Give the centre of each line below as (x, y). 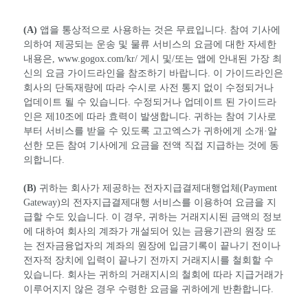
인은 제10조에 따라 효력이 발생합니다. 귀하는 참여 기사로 (150, 116)
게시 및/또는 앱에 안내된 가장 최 (210, 58)
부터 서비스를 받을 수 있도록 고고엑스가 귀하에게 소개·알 (150, 131)
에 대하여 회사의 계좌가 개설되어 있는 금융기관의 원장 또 (150, 231)
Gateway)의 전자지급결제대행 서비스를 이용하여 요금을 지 (150, 202)
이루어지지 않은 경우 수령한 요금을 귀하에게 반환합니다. (148, 289)
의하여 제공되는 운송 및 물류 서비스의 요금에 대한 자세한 (150, 44)
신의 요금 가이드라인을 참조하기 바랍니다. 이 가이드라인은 (153, 73)
